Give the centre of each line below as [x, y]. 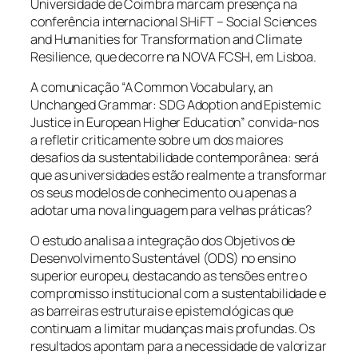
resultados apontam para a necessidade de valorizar [179, 346]
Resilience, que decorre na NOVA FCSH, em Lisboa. [174, 56]
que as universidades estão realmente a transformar [179, 175]
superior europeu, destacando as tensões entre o [169, 276]
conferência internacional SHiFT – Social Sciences [174, 21]
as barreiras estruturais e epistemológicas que [162, 311]
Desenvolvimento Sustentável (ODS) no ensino [163, 259]
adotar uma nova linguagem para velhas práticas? [171, 211]
